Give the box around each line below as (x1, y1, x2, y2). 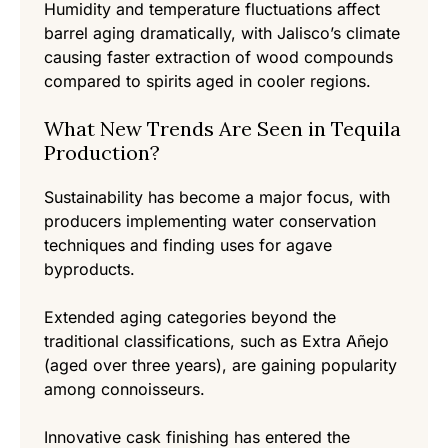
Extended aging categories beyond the (44, 307, 336, 328)
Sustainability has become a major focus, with (44, 187, 390, 208)
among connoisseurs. (44, 379, 205, 400)
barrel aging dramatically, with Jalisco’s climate (44, 23, 400, 44)
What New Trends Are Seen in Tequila (44, 116, 401, 142)
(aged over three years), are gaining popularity (44, 355, 397, 376)
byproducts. (44, 259, 135, 280)
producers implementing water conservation (44, 211, 376, 232)
